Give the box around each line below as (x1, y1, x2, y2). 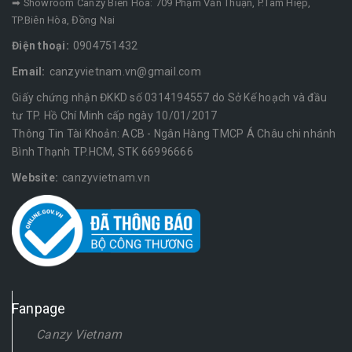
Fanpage (12, 299, 66, 317)
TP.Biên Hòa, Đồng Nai (12, 14, 115, 27)
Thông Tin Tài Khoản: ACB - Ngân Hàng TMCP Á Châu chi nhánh (12, 127, 336, 141)
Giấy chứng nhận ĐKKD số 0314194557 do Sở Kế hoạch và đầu (12, 91, 327, 104)
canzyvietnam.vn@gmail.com (49, 65, 201, 79)
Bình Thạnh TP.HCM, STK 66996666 (12, 145, 193, 159)
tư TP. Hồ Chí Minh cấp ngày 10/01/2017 (12, 109, 218, 123)
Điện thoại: (12, 39, 69, 53)
